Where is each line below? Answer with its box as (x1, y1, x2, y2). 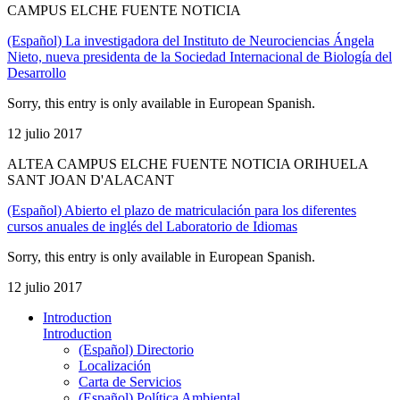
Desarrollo (7, 64, 66, 80)
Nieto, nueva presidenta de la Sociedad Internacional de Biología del (7, 48, 392, 64)
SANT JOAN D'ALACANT (7, 171, 174, 187)
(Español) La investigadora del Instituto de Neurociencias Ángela (7, 32, 374, 48)
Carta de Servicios (79, 373, 181, 389)
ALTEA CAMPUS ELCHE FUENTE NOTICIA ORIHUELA (7, 155, 368, 171)
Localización (79, 357, 151, 373)
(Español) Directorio (79, 341, 194, 357)
